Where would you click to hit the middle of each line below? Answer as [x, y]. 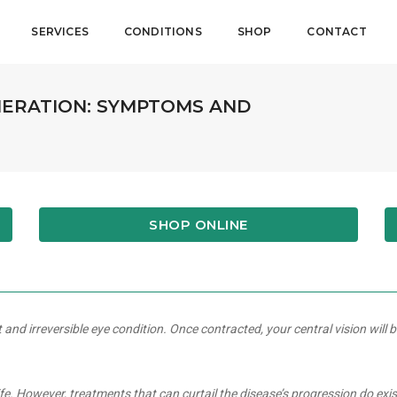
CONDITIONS [163, 31]
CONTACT [337, 31]
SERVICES [60, 31]
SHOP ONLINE [198, 224]
